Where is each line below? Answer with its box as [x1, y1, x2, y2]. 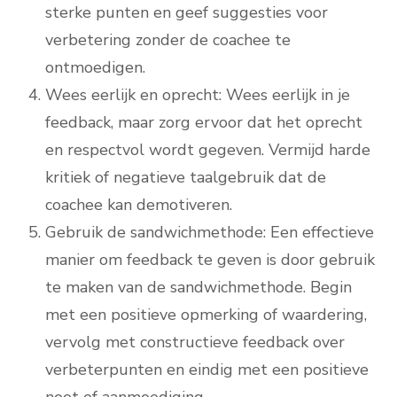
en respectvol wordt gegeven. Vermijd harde [45, 139, 370, 161]
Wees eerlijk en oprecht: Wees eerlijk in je [45, 84, 350, 106]
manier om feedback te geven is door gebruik [45, 249, 375, 271]
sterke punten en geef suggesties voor [45, 2, 328, 24]
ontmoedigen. [45, 57, 145, 79]
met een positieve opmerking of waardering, [45, 304, 367, 326]
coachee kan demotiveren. [45, 194, 232, 216]
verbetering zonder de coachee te [45, 29, 291, 51]
